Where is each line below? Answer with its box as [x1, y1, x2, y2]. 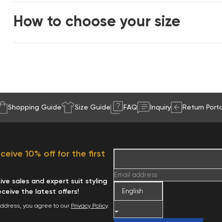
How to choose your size [13, 15, 181, 30]
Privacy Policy [71, 203, 108, 209]
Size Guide [74, 104, 111, 111]
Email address [114, 172, 158, 178]
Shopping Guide [7, 104, 61, 111]
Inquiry [150, 104, 171, 111]
